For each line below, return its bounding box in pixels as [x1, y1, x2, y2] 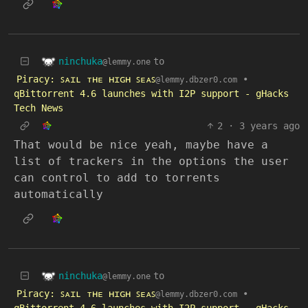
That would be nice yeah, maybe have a [14, 138, 268, 151]
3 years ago [239, 120, 300, 131]
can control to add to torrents [14, 171, 220, 184]
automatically [14, 188, 103, 201]
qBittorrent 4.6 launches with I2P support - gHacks [14, 88, 289, 99]
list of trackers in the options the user [14, 155, 289, 168]
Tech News [14, 102, 63, 113]
